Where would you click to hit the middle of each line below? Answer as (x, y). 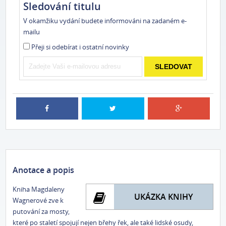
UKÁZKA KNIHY (163, 197)
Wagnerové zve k (38, 201)
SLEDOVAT (174, 66)
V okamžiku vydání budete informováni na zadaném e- (105, 20)
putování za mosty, (41, 212)
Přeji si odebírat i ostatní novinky (80, 47)
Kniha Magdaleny (39, 189)
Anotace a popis (44, 170)
